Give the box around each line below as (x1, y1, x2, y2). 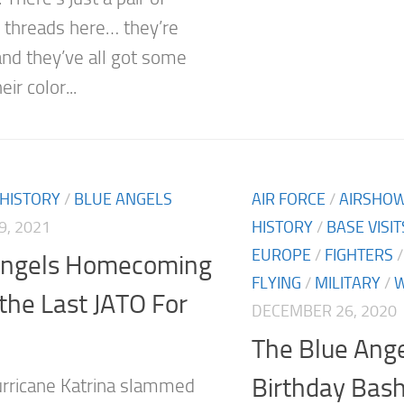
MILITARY (315, 272, 381, 293)
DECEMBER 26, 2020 (252, 300, 397, 321)
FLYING (252, 272, 301, 293)
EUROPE (252, 244, 311, 265)
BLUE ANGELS (74, 188, 172, 209)
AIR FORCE (252, 188, 326, 209)
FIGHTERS (325, 244, 393, 265)
